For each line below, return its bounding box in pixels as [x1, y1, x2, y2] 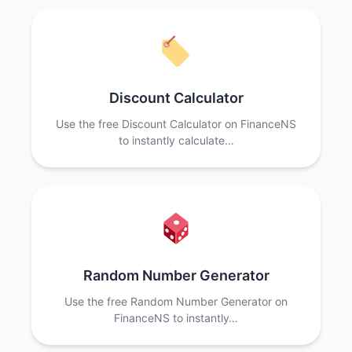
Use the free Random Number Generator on [64, 295, 288, 308]
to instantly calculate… [118, 134, 234, 147]
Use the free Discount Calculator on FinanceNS [56, 117, 296, 130]
